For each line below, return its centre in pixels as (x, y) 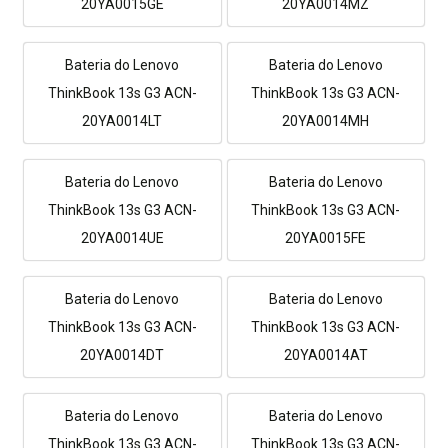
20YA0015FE (326, 237)
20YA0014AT (325, 354)
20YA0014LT (122, 120)
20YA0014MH (326, 120)
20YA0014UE (122, 237)
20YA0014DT (122, 354)
